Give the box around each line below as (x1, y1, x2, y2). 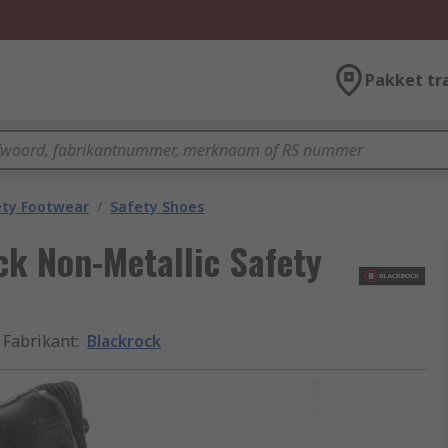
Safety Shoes (110, 197, 204, 216)
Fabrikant (3, 330, 76, 352)
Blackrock (87, 330, 161, 352)
